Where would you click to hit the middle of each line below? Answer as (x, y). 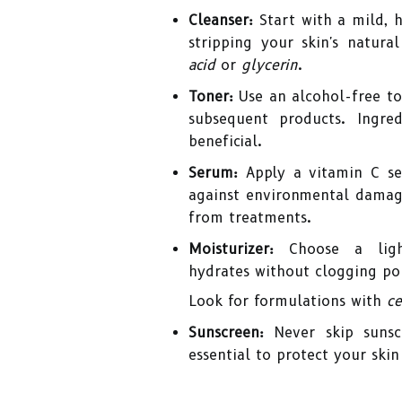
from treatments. (250, 218)
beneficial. (225, 141)
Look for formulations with (288, 301)
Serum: (213, 173)
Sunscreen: (226, 332)
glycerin (270, 65)
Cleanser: (221, 20)
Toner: (211, 96)
